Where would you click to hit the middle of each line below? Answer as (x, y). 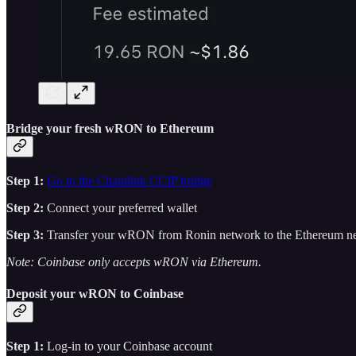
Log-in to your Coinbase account (130, 346)
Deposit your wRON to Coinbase (95, 293)
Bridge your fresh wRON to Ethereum (110, 129)
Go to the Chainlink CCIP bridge (130, 181)
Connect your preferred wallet (120, 208)
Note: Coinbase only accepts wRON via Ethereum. (134, 262)
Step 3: (25, 235)
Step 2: (25, 208)
